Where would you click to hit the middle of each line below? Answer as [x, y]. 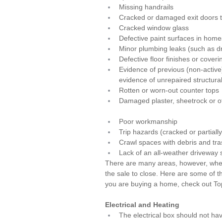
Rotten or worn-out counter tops [169, 90]
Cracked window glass [154, 28]
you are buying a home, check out [159, 184]
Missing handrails [146, 7]
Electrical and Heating [142, 205]
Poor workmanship [148, 121]
